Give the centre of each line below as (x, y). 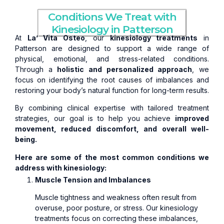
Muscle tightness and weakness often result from (116, 197)
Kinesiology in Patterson (112, 29)
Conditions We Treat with (112, 16)
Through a (36, 69)
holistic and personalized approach (125, 69)
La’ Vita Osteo (56, 37)
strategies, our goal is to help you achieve (95, 118)
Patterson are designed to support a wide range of (112, 48)
